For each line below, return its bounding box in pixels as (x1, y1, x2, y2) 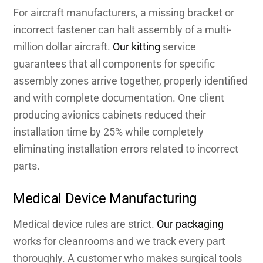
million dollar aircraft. (13, 41, 113, 53)
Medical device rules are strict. (13, 217, 157, 230)
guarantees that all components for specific (13, 58, 215, 70)
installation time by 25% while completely (13, 126, 204, 139)
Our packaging (157, 217, 224, 230)
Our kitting (113, 41, 161, 53)
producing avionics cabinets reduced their (13, 109, 207, 122)
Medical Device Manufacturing (13, 189, 197, 207)
